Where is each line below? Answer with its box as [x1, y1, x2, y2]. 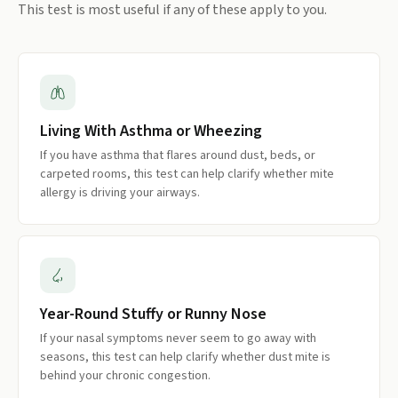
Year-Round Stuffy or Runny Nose [40, 303, 267, 325]
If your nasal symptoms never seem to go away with [40, 330, 316, 347]
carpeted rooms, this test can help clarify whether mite [40, 165, 334, 183]
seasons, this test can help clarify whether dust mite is [40, 348, 330, 366]
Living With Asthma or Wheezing [40, 120, 262, 142]
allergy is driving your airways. [40, 184, 200, 202]
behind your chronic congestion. [40, 367, 211, 385]
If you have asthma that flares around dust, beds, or [40, 147, 315, 164]
